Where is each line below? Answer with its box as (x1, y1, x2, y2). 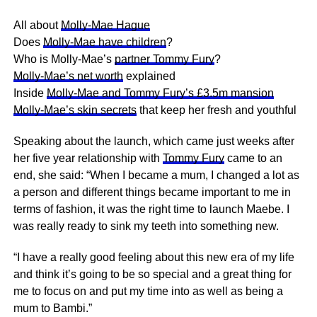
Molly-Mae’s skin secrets (13, 104, 137, 116)
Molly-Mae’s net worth (13, 70, 123, 82)
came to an (224, 152, 282, 164)
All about (13, 19, 61, 31)
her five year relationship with (13, 152, 163, 164)
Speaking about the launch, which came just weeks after (13, 135, 294, 147)
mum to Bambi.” (13, 302, 92, 314)
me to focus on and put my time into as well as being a (13, 285, 283, 297)
